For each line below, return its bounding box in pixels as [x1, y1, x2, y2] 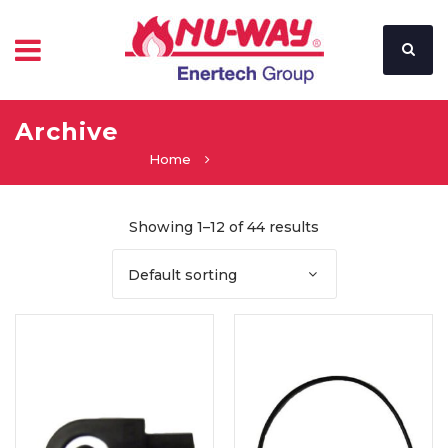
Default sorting [127, 266, 237, 284]
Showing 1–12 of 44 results [129, 218, 319, 236]
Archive [15, 117, 119, 146]
